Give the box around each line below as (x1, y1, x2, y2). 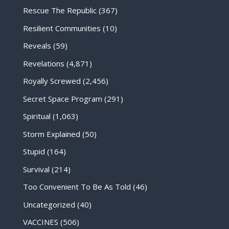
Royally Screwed (22, 76, 81, 86)
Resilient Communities (22, 22, 101, 33)
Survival (22, 164, 50, 174)
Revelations (22, 58, 64, 68)
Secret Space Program (22, 93, 102, 104)
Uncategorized (22, 199, 75, 210)
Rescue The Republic (22, 5, 97, 16)
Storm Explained (22, 128, 80, 139)
